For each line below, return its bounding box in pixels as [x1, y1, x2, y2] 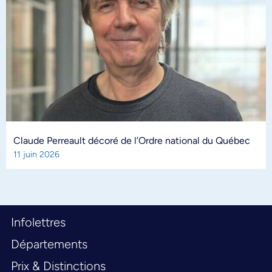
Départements [11, 236, 87, 251]
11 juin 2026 [13, 149, 59, 160]
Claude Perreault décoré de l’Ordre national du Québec [13, 134, 250, 146]
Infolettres [11, 214, 66, 229]
